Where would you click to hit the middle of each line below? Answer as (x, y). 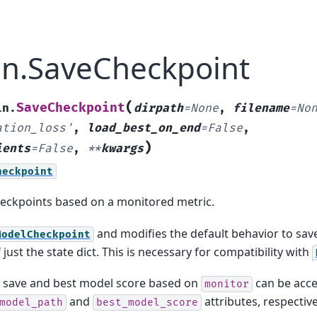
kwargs (122, 148)
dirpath (158, 108)
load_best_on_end (143, 128)
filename (261, 108)
